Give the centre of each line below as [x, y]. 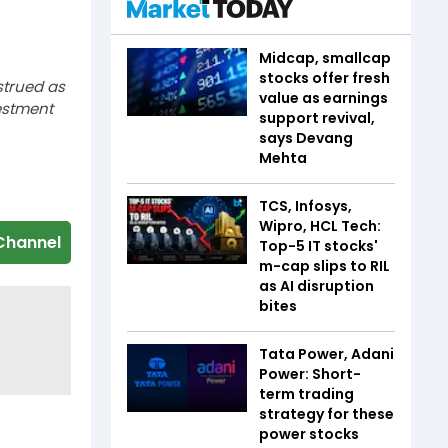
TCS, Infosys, [305, 206]
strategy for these [326, 414]
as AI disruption [316, 286]
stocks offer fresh [324, 78]
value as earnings [323, 98]
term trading [306, 394]
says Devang [306, 138]
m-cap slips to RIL [324, 266]
